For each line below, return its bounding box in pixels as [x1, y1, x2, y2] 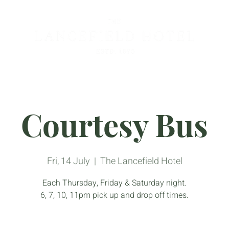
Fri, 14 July [47, 154, 90, 168]
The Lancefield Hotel [100, 154, 182, 168]
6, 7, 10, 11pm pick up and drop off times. [40, 189, 189, 201]
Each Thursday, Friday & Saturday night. [42, 177, 187, 189]
